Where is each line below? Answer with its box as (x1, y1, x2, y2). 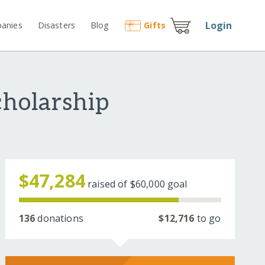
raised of (88, 177, 130, 191)
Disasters (37, 19, 76, 31)
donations (35, 212, 83, 225)
